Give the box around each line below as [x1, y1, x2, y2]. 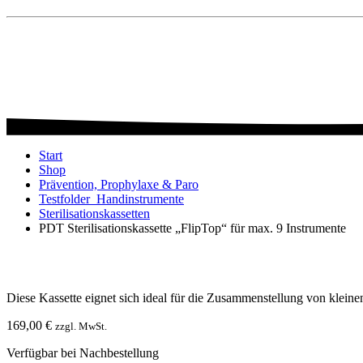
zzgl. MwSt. [55, 319, 107, 332]
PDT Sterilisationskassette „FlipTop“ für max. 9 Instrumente [39, 220, 346, 235]
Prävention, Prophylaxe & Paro [39, 177, 199, 191]
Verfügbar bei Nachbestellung [6, 345, 159, 360]
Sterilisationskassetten [39, 206, 150, 220]
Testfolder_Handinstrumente [39, 191, 184, 206]
